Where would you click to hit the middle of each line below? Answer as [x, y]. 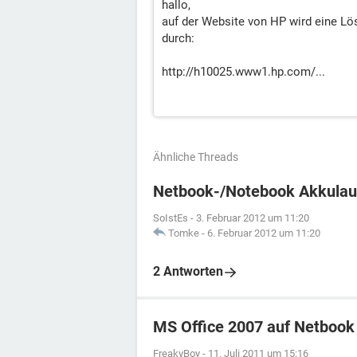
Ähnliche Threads [196, 157]
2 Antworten [188, 271]
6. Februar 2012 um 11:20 [264, 233]
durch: [178, 38]
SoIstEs [171, 218]
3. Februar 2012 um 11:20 [253, 218]
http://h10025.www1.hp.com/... [243, 72]
